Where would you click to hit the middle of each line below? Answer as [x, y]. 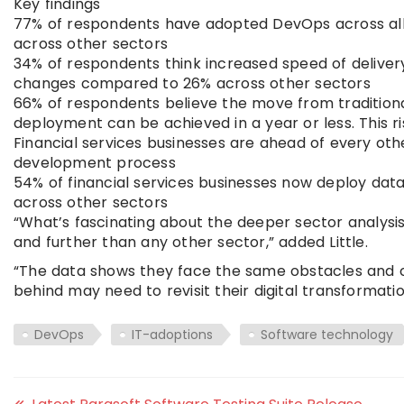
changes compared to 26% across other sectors [192, 83]
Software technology [327, 335]
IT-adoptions [172, 335]
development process [95, 163]
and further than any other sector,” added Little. [191, 242]
